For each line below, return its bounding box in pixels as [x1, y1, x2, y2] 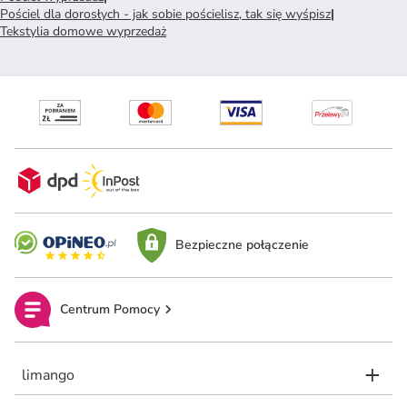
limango [22, 364, 74, 385]
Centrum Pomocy [60, 301, 160, 319]
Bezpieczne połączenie [174, 236, 309, 254]
